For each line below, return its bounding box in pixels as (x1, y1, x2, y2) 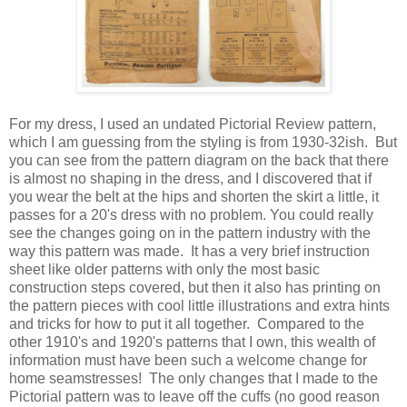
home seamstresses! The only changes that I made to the (9, 371, 378, 387)
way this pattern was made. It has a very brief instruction (9, 243, 370, 260)
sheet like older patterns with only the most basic (9, 262, 320, 278)
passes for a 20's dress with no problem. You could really (9, 207, 373, 223)
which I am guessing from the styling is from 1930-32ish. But (9, 134, 397, 151)
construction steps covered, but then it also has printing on (9, 280, 381, 296)
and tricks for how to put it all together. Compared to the (9, 316, 364, 333)
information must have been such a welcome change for (9, 352, 367, 369)
